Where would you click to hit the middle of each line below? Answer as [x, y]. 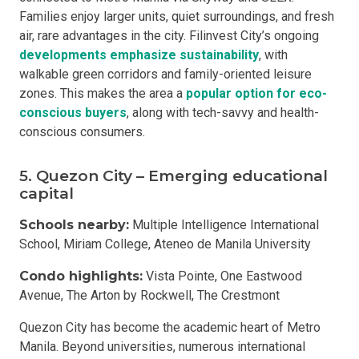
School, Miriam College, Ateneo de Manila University [165, 244]
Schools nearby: [74, 225]
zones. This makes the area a [103, 93]
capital [46, 194]
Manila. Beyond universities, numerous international [162, 347]
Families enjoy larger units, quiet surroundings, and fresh [177, 16]
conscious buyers [73, 113]
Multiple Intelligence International [224, 225]
